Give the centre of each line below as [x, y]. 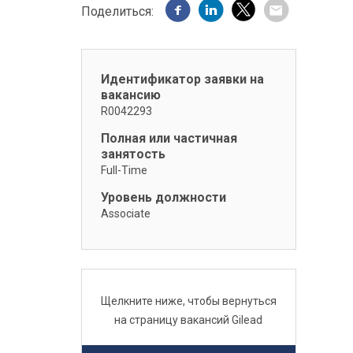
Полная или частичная [169, 138]
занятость [133, 154]
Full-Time [124, 170]
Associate [125, 214]
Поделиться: [117, 11]
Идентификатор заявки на [182, 79]
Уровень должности [163, 197]
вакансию [130, 95]
